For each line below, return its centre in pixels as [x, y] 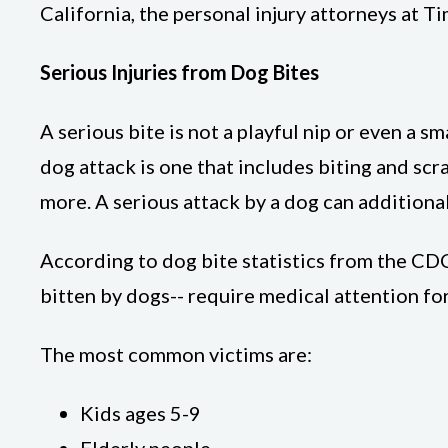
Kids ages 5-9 [140, 413]
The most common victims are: [176, 354]
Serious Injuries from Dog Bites [179, 72]
